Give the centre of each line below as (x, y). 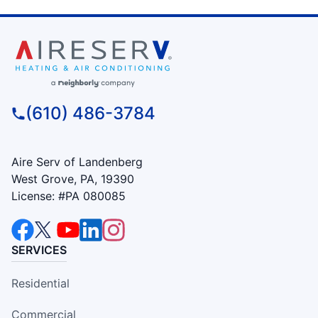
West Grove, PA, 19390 (73, 179)
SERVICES (39, 250)
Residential (40, 283)
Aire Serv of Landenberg (77, 161)
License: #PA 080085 (68, 196)
